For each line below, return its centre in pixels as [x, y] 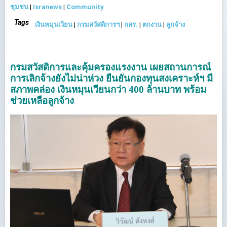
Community [85, 7]
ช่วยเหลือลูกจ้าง [42, 101]
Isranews [47, 7]
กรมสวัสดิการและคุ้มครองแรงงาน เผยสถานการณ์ [110, 67]
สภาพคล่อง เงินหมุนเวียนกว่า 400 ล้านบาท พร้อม [108, 89]
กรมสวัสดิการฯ [98, 24]
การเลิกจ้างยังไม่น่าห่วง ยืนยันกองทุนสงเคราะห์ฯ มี [111, 78]
